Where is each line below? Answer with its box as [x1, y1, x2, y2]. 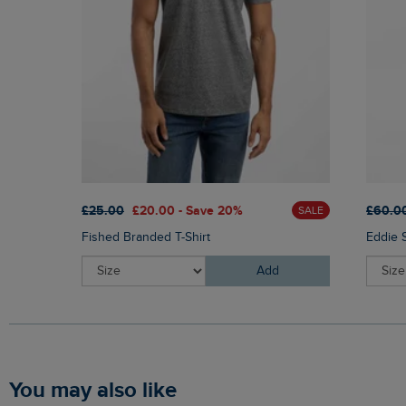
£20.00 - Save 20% [132, 202, 243, 218]
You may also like [20, 377, 177, 404]
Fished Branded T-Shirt [82, 230, 210, 246]
